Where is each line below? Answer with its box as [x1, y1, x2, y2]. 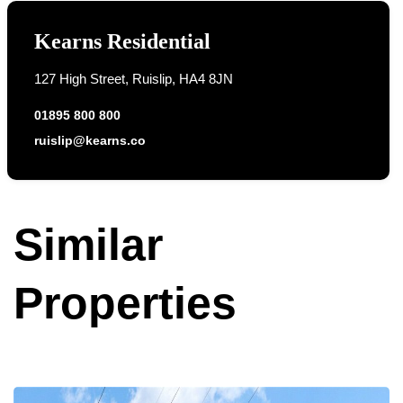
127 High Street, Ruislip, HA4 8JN [33, 71, 233, 86]
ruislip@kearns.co [33, 133, 146, 148]
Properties [13, 278, 237, 328]
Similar [13, 219, 163, 270]
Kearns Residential [33, 30, 210, 53]
